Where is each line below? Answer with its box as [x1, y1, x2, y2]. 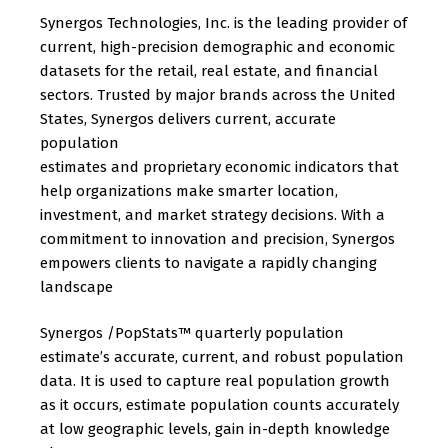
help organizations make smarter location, [40, 182, 338, 200]
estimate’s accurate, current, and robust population [40, 348, 404, 366]
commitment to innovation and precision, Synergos [40, 230, 395, 248]
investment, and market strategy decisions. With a [40, 206, 385, 224]
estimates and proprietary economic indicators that [40, 158, 399, 176]
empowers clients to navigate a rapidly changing [40, 254, 377, 272]
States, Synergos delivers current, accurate [40, 110, 336, 128]
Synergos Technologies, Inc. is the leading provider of [40, 14, 407, 32]
